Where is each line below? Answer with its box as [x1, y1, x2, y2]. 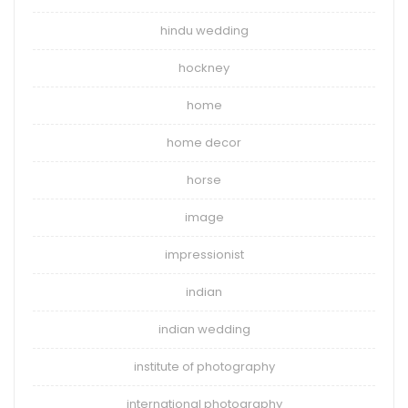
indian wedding [158, 321, 250, 339]
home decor [167, 134, 241, 152]
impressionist [164, 246, 244, 264]
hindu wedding [159, 22, 249, 40]
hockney [178, 59, 229, 77]
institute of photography [133, 358, 275, 376]
